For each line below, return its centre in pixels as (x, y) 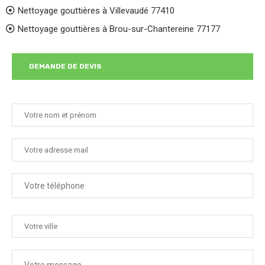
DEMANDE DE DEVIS (65, 66)
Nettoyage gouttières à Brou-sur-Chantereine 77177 (119, 29)
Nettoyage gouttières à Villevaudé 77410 (96, 11)
